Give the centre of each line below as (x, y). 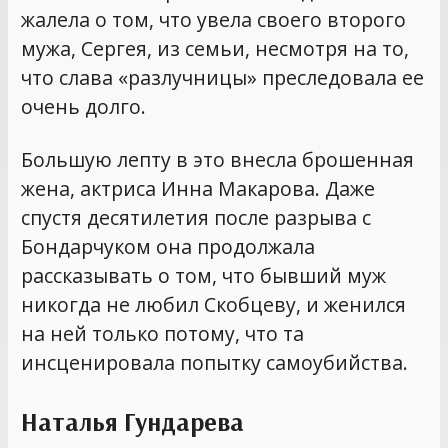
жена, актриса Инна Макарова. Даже (198, 188)
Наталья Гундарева (133, 422)
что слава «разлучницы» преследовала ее (223, 78)
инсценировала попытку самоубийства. (215, 362)
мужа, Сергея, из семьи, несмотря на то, (215, 49)
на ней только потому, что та (163, 333)
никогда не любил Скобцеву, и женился (214, 304)
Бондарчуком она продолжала (168, 246)
